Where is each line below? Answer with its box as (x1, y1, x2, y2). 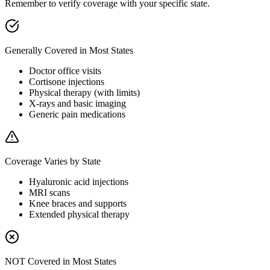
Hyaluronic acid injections (29, 177, 128, 187)
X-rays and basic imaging (29, 98, 126, 109)
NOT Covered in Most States (5, 256, 116, 267)
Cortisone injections (29, 77, 104, 87)
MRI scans (29, 187, 70, 198)
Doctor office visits (29, 66, 101, 77)
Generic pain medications (29, 109, 125, 120)
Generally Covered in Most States (5, 45, 133, 56)
